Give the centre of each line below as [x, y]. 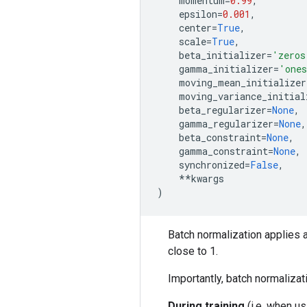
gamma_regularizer [226, 123]
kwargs [208, 178]
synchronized [212, 164]
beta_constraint [220, 137]
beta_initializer [223, 55]
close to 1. [193, 251]
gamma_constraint [223, 151]
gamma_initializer [226, 69]
